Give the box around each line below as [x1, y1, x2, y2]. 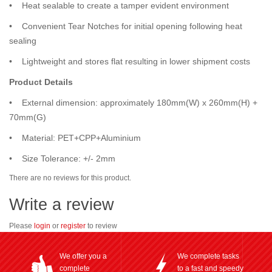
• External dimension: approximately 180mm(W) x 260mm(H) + [9, 97, 257, 107]
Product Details [9, 76, 73, 87]
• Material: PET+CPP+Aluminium [9, 132, 143, 143]
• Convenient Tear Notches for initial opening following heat [9, 21, 242, 31]
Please [9, 221, 34, 230]
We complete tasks [177, 251, 239, 260]
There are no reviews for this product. [9, 173, 131, 182]
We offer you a [59, 251, 107, 260]
